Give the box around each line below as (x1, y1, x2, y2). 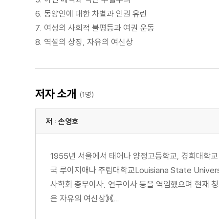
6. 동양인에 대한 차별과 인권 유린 (35, 8, 147, 19)
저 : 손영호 (45, 116, 79, 126)
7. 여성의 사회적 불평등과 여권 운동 (35, 22, 154, 33)
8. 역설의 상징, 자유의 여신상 (35, 36, 133, 47)
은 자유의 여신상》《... (50, 193, 119, 203)
